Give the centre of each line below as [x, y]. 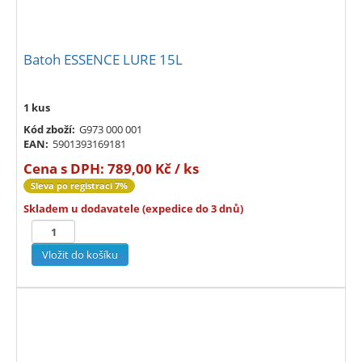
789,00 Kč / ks [153, 169]
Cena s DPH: [65, 169]
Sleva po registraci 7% [79, 186]
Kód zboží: [49, 130]
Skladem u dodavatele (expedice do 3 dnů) [133, 209]
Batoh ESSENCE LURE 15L [103, 60]
